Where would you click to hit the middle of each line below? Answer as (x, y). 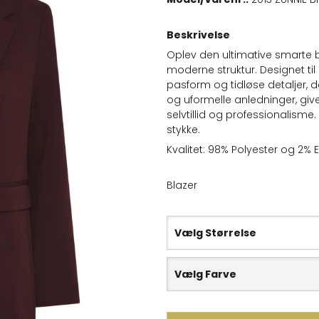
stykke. (183, 130)
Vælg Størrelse (215, 233)
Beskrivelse (198, 35)
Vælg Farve (205, 274)
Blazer (182, 185)
